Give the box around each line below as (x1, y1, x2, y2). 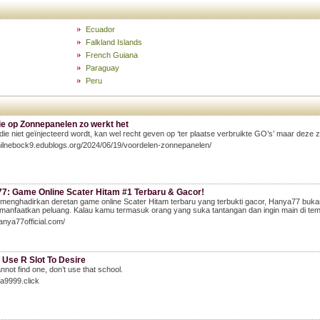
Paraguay (85, 64, 119, 72)
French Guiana (85, 51, 138, 59)
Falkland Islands (85, 38, 142, 46)
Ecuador (85, 25, 115, 34)
